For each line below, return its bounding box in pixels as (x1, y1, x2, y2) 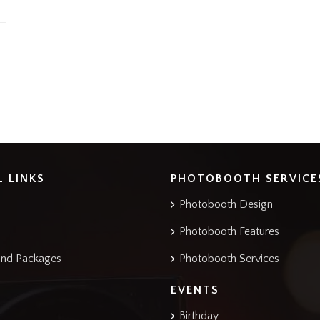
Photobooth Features (179, 224, 279, 238)
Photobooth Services (179, 251, 279, 265)
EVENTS (171, 283, 219, 296)
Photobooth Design (179, 197, 273, 211)
